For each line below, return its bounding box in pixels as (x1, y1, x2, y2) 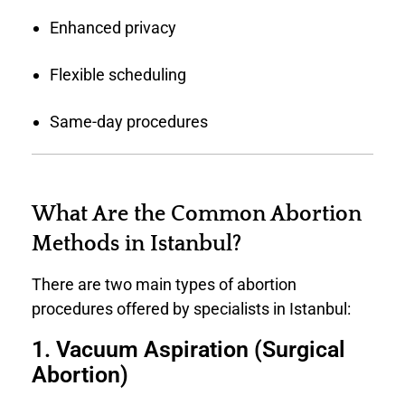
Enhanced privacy (49, 17, 176, 37)
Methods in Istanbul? (32, 231, 241, 256)
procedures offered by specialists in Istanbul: (32, 299, 351, 319)
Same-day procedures (49, 111, 208, 131)
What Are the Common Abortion (32, 202, 362, 226)
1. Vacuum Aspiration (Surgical (32, 336, 345, 363)
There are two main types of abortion (32, 275, 297, 295)
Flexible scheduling (49, 64, 186, 84)
